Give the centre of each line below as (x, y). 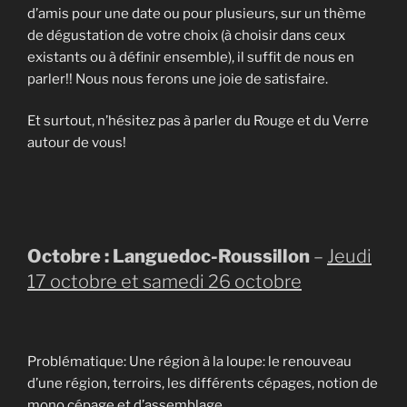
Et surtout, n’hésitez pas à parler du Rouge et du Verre (198, 121)
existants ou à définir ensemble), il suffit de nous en (191, 57)
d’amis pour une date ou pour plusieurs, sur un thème (197, 13)
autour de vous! (77, 143)
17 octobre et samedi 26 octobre (164, 282)
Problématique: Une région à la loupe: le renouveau (189, 361)
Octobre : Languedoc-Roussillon (169, 257)
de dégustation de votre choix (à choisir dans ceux (186, 35)
